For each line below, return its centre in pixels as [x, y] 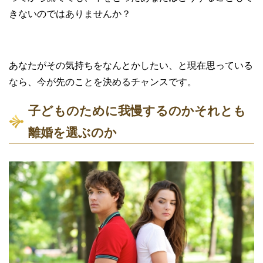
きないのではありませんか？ [70, 14]
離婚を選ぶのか [73, 132]
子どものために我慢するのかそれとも [137, 110]
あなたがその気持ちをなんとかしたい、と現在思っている [131, 65]
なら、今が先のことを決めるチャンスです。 [103, 82]
